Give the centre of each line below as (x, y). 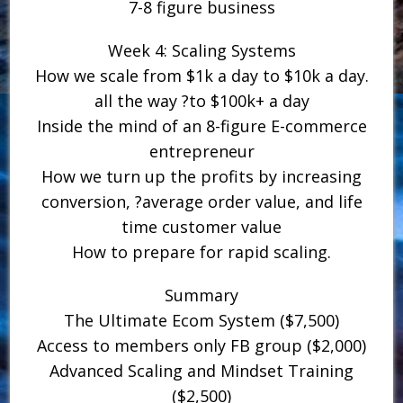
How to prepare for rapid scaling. (201, 251)
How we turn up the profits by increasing (201, 176)
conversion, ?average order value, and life (201, 201)
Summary (201, 295)
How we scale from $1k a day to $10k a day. (201, 75)
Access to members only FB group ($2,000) (201, 345)
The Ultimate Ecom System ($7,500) (201, 320)
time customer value (201, 226)
